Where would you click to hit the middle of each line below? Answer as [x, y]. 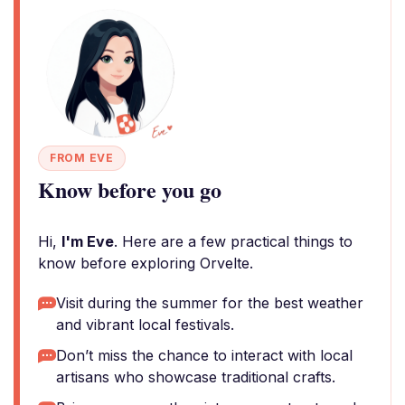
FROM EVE [82, 158]
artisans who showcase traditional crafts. [196, 377]
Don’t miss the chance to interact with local [204, 355]
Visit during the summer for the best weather [210, 303]
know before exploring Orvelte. [146, 263]
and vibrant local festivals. [145, 325]
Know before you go [130, 189]
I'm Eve [88, 241]
